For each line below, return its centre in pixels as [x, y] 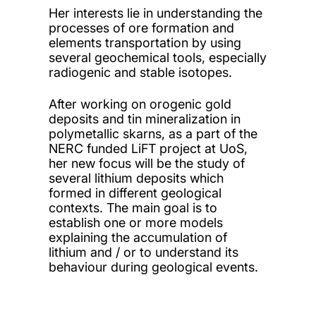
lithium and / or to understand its [143, 252]
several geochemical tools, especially [157, 57]
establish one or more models [135, 222]
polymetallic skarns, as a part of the [153, 133]
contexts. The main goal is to [133, 207]
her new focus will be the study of [146, 163]
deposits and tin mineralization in [144, 119]
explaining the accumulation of [138, 237]
